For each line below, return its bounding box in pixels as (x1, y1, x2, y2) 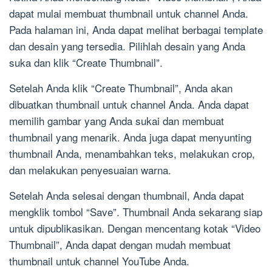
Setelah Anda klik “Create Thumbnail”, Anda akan (9, 80, 233, 96)
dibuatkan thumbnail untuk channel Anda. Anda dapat (9, 97, 249, 112)
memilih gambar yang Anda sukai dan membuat (9, 113, 224, 129)
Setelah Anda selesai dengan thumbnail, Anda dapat (9, 188, 244, 203)
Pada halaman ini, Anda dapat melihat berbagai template (9, 22, 263, 38)
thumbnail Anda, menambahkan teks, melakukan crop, (9, 146, 255, 161)
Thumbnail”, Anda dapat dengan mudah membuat (9, 237, 231, 253)
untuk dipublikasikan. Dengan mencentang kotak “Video (9, 220, 260, 236)
